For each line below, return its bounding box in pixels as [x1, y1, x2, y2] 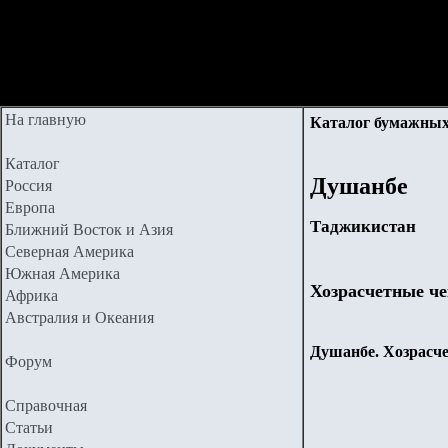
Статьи [5, 419, 53, 436]
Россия [5, 177, 52, 194]
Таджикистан [310, 217, 416, 237]
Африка [5, 287, 58, 304]
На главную [5, 111, 86, 128]
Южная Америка [5, 265, 120, 282]
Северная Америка [5, 243, 134, 260]
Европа [5, 199, 55, 216]
